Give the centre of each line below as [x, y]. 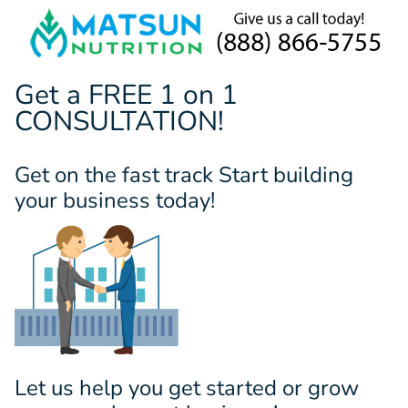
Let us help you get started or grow [187, 388]
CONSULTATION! [119, 121]
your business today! [115, 200]
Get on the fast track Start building [184, 174]
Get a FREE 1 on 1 [126, 95]
